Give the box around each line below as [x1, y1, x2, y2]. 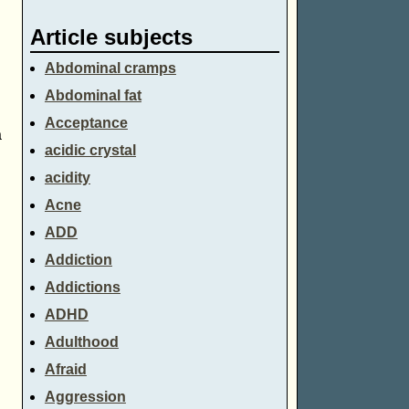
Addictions [44, 279, 121, 296]
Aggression [44, 389, 126, 405]
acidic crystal [44, 142, 136, 159]
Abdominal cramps [44, 60, 176, 77]
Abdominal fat [44, 88, 142, 104]
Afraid [44, 362, 87, 378]
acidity [44, 170, 90, 186]
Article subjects [29, 24, 193, 49]
